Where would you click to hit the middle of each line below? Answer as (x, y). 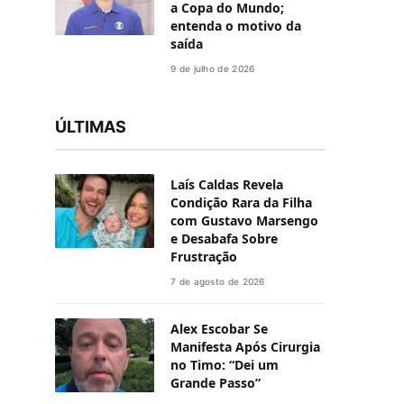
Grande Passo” (216, 382)
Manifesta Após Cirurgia (245, 346)
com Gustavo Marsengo (244, 220)
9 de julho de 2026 (213, 68)
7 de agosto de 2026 (218, 281)
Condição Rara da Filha (241, 202)
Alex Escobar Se (219, 328)
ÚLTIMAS (91, 126)
